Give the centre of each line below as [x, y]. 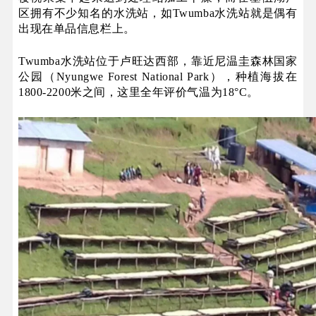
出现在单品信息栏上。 [77, 28]
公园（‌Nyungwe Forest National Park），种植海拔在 [158, 76]
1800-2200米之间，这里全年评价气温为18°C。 [139, 92]
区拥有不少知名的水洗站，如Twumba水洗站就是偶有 [158, 13]
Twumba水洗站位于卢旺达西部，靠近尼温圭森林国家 [158, 61]
